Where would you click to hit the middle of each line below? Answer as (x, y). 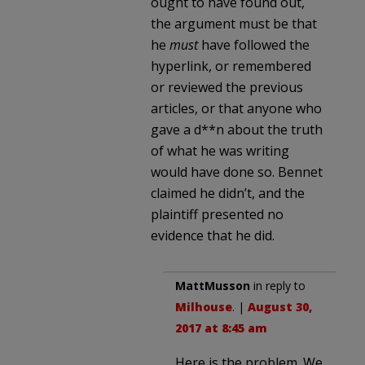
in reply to (278, 285)
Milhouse (204, 306)
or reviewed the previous (227, 87)
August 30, (280, 306)
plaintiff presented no (217, 214)
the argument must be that (234, 23)
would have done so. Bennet (237, 172)
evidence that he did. (213, 235)
